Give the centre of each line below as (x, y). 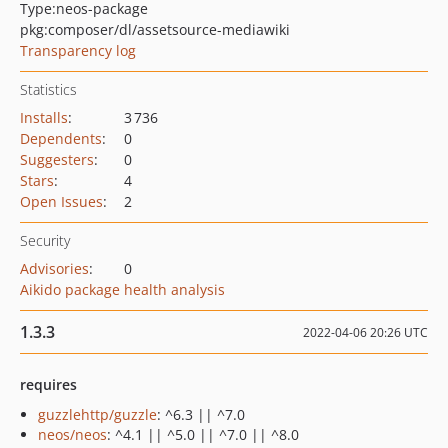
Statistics (48, 89)
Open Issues (61, 201)
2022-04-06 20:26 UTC (365, 332)
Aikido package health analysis (122, 289)
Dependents (61, 138)
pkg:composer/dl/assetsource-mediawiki (155, 29)
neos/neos (72, 434)
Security (45, 240)
